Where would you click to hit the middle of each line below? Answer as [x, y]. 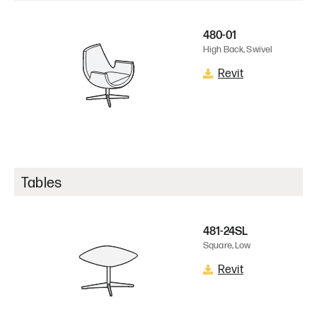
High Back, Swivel [238, 50]
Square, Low [227, 245]
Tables [42, 183]
